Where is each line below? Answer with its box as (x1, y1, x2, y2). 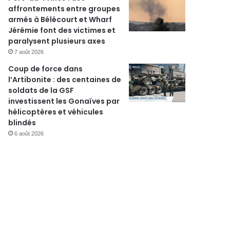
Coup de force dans (8, 64, 83, 74)
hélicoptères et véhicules (8, 107, 104, 117)
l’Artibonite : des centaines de (8, 74, 122, 85)
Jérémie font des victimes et (8, 25, 116, 35)
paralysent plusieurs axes (8, 36, 106, 46)
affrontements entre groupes (8, 4, 121, 14)
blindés (8, 118, 36, 128)
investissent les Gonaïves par (8, 96, 120, 106)
